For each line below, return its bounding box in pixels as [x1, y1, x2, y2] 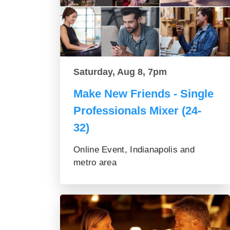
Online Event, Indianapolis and [73, 145, 195, 155]
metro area [73, 158, 117, 168]
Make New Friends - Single [73, 87, 214, 101]
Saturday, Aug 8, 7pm [73, 67, 167, 78]
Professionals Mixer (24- [73, 104, 201, 118]
